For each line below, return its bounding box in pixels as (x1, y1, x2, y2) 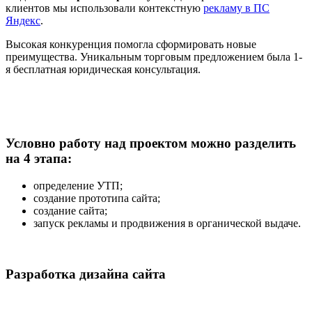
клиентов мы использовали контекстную (6, 1, 203, 14)
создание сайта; (33, 205, 107, 217)
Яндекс (6, 14, 40, 26)
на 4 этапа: (6, 151, 72, 166)
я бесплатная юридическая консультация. (6, 63, 201, 75)
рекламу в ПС (203, 1, 270, 14)
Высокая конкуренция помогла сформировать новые (6, 38, 256, 50)
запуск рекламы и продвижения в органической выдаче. (33, 217, 301, 230)
